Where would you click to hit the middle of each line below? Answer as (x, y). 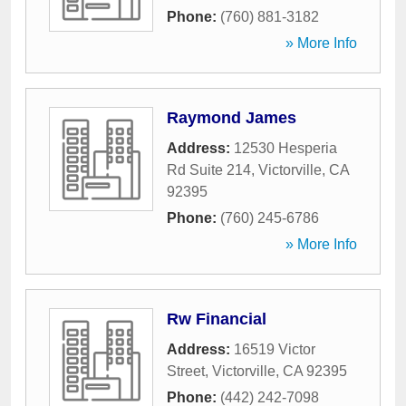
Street (186, 371)
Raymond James (232, 118)
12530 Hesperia (285, 148)
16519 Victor (275, 349)
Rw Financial (217, 319)
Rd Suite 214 (209, 170)
